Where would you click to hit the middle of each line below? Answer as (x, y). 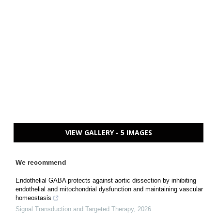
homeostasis (33, 198)
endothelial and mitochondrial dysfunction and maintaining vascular (109, 189)
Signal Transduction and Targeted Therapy (75, 209)
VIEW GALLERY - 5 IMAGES (108, 132)
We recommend (41, 162)
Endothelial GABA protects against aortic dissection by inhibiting (106, 180)
